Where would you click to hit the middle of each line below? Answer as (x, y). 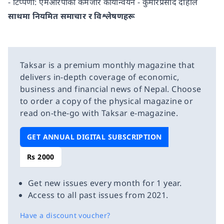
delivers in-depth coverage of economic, (100, 77)
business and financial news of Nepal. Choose (111, 89)
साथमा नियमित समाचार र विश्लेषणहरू (71, 16)
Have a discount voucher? (65, 215)
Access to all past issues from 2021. (98, 195)
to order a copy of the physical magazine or (107, 101)
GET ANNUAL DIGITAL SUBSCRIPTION (94, 137)
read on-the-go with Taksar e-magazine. (99, 113)
